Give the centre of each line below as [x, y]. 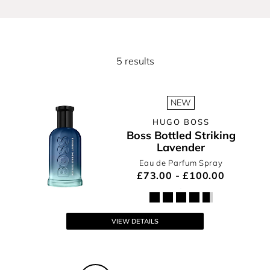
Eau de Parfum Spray [181, 163]
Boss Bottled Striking [181, 135]
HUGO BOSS [181, 122]
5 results [135, 61]
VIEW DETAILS [135, 221]
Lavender [181, 147]
